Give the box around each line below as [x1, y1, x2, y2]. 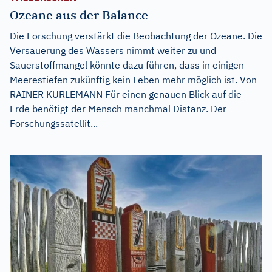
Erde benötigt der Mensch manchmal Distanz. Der [10, 103, 226, 115]
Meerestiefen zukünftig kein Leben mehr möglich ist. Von [10, 73, 257, 86]
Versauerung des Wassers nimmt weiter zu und [10, 44, 216, 57]
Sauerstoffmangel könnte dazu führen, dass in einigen [10, 59, 244, 72]
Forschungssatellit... [10, 117, 98, 130]
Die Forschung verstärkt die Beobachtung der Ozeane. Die [10, 30, 262, 42]
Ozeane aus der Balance [10, 7, 148, 24]
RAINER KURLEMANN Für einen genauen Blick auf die [10, 88, 242, 101]
